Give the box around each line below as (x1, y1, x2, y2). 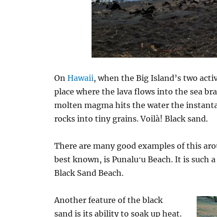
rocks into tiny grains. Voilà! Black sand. (54, 114, 208, 124)
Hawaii (67, 73, 94, 83)
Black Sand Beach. (54, 168, 124, 178)
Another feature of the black (54, 195, 163, 205)
